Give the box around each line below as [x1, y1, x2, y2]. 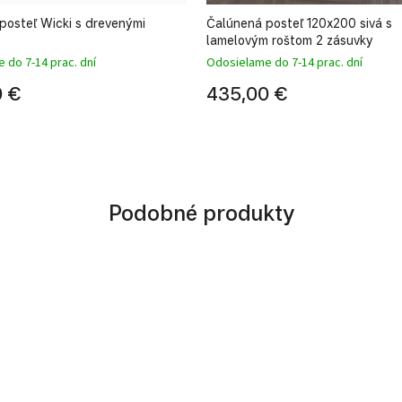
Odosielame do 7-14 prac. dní [206, 53, 363, 72]
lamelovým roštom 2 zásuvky [206, 31, 373, 48]
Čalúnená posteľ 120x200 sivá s [206, 14, 392, 31]
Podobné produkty [108, 198, 294, 226]
